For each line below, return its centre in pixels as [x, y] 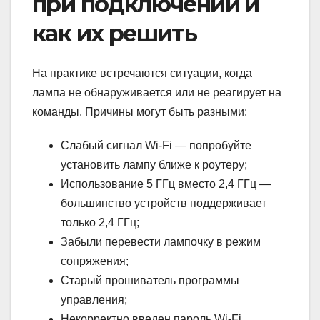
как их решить [115, 33]
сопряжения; [95, 261]
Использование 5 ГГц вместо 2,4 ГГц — [166, 184]
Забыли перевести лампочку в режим [161, 242]
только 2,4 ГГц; [100, 223]
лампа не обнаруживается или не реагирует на [157, 93]
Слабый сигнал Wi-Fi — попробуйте [156, 146]
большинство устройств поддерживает [164, 204]
